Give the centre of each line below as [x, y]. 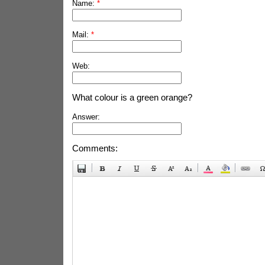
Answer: [86, 117]
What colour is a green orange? [132, 97]
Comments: [95, 148]
